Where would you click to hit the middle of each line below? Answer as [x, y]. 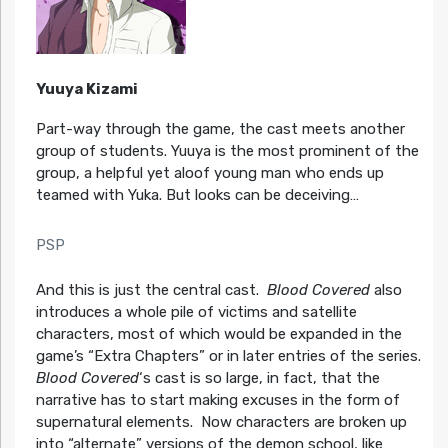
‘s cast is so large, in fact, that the [259, 377]
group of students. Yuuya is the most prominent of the [227, 151]
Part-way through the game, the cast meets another [220, 129]
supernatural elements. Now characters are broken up [221, 421]
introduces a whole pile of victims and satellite [196, 311]
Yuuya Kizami [86, 89]
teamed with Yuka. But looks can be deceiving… [197, 195]
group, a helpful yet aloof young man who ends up [209, 173]
